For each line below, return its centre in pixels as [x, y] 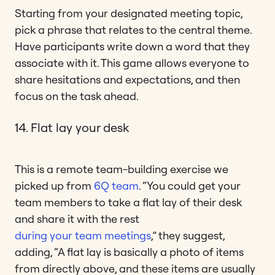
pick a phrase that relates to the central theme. [133, 29]
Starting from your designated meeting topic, [129, 13]
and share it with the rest [77, 219]
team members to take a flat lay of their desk [128, 202]
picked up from [54, 185]
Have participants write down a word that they [132, 46]
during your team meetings [83, 235]
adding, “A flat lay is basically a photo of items [129, 252]
